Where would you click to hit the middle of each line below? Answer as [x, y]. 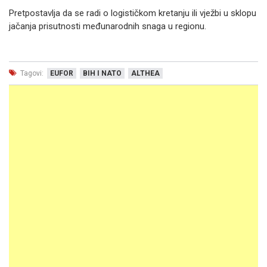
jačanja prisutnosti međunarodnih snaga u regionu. [108, 26]
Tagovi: [31, 73]
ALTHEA [145, 73]
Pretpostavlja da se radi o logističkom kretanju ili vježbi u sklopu [133, 13]
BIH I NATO [102, 73]
